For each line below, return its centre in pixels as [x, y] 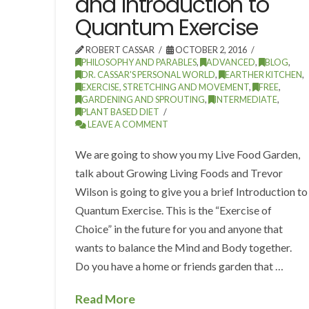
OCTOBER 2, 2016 [211, 50]
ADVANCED [231, 62]
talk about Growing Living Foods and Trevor [179, 172]
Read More [106, 299]
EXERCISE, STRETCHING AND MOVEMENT [166, 87]
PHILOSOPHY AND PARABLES [139, 62]
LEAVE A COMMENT [128, 124]
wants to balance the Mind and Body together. [184, 247]
